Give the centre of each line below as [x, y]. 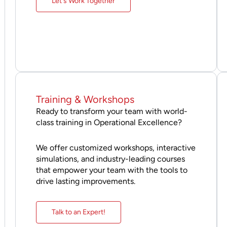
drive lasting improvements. [85, 181]
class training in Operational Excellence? [109, 122]
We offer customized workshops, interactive [116, 147]
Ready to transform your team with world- [111, 111]
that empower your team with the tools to [111, 170]
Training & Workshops [85, 99]
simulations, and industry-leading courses [110, 159]
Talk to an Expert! [78, 212]
